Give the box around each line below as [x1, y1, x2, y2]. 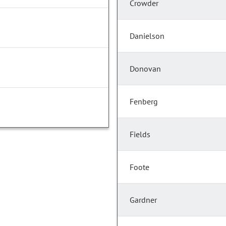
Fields [130, 129, 150, 140]
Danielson [130, 31, 164, 41]
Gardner [130, 195, 157, 205]
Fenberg [130, 96, 158, 107]
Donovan [130, 64, 161, 74]
